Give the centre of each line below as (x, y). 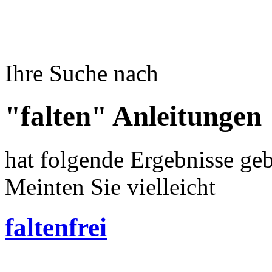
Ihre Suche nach (82, 73)
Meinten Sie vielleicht (110, 186)
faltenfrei (56, 227)
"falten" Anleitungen (133, 116)
